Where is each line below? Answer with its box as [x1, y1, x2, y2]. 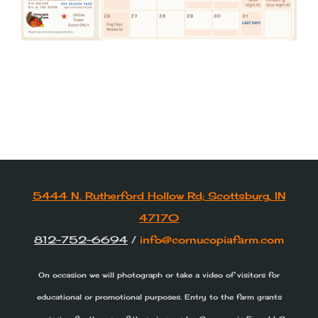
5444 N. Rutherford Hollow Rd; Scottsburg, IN [32, 190, 286, 202]
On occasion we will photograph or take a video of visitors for [38, 270, 280, 280]
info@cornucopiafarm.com [140, 234, 284, 246]
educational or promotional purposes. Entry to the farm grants [36, 292, 282, 302]
